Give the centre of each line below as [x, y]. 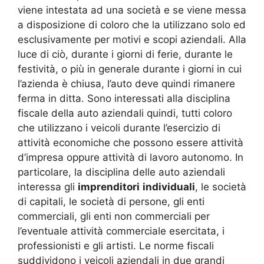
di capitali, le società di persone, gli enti [111, 201]
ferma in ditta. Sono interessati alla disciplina [124, 98]
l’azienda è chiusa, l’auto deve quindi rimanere [126, 83]
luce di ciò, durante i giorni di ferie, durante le [125, 54]
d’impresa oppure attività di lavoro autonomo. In [131, 157]
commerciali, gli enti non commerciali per [114, 216]
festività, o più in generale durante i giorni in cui [130, 69]
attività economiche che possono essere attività [131, 142]
